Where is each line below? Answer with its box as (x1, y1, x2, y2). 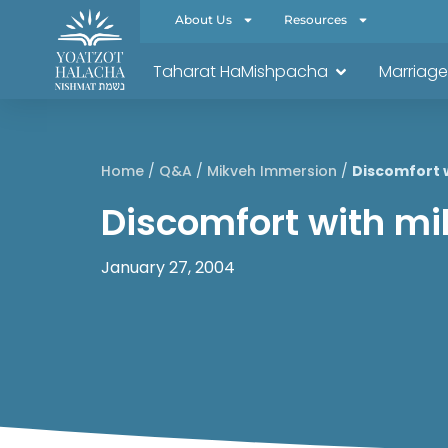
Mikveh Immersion (206, 161, 337, 181)
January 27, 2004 (100, 255, 235, 279)
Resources (284, 12, 347, 27)
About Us (175, 12, 232, 27)
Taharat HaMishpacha (153, 60, 328, 83)
